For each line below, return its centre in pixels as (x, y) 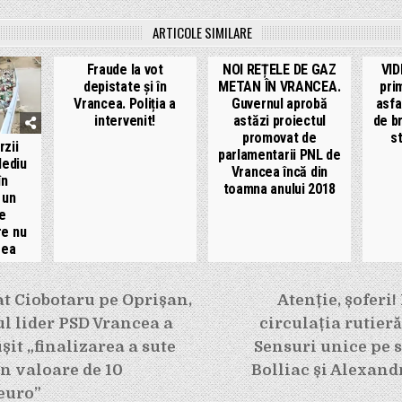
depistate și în (125, 86)
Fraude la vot (125, 69)
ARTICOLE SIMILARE (202, 32)
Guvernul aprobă (280, 103)
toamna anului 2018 (280, 188)
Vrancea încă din (279, 171)
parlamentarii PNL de (279, 154)
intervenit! (125, 120)
